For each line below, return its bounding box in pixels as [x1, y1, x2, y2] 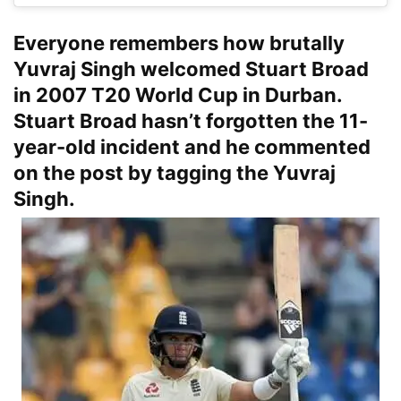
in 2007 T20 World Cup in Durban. [13, 83, 342, 107]
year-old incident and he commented [13, 135, 371, 159]
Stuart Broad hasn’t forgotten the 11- [13, 109, 368, 133]
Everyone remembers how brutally [13, 31, 345, 55]
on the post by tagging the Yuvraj [13, 161, 336, 185]
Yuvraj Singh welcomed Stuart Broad [13, 57, 369, 81]
